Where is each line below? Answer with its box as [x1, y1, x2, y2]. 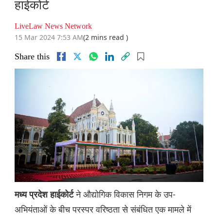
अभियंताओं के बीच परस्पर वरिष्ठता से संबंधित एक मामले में [15, 203, 191, 216]
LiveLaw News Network [15, 22, 92, 31]
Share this [15, 52, 50, 62]
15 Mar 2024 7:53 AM [15, 33, 83, 42]
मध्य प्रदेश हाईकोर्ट [15, 190, 76, 200]
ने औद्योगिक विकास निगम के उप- [76, 188, 176, 200]
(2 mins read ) [83, 33, 128, 42]
